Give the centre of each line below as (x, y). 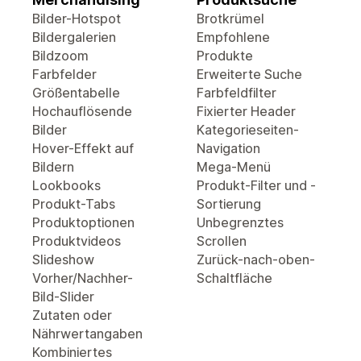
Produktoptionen (83, 222)
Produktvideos (77, 241)
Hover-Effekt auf (83, 148)
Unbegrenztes (240, 222)
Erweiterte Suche (249, 74)
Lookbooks (66, 185)
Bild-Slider (63, 297)
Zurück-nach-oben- (256, 259)
